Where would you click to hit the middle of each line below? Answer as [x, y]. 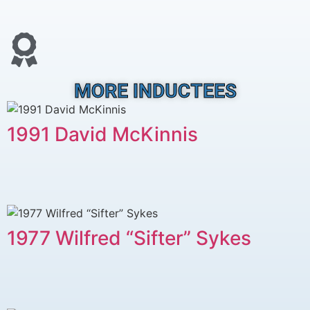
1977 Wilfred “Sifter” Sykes [129, 238]
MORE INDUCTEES [155, 91]
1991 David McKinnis [102, 134]
